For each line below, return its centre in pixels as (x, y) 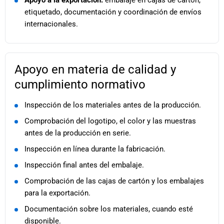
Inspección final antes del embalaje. (84, 165)
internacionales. (51, 24)
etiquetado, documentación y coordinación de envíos (113, 12)
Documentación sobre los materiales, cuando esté (109, 209)
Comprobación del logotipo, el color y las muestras (110, 121)
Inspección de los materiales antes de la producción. (113, 105)
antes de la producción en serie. (78, 133)
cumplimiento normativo (80, 85)
